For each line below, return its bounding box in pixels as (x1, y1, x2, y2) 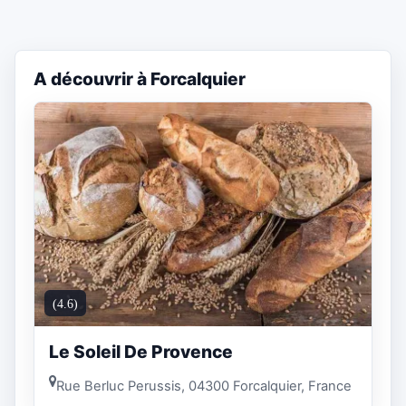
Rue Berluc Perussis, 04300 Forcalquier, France (56, 377, 352, 394)
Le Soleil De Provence (49, 341, 233, 363)
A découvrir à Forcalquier (34, 67, 246, 90)
